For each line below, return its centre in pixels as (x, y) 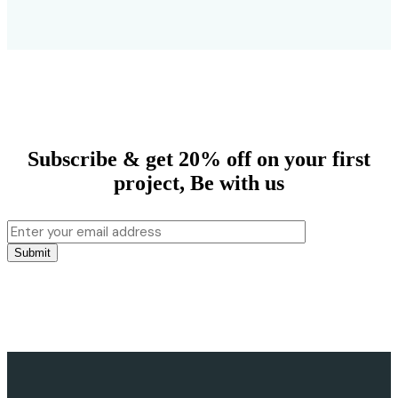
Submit (32, 252)
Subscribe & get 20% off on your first (199, 159)
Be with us (237, 183)
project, (152, 183)
